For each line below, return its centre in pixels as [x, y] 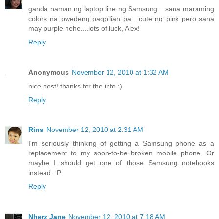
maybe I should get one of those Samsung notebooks [121, 163]
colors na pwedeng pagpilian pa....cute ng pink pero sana [121, 18]
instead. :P [45, 173]
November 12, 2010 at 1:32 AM [120, 72]
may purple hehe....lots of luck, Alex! [84, 28]
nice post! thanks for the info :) [75, 86]
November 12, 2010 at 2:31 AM [95, 130]
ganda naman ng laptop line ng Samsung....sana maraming [121, 9]
